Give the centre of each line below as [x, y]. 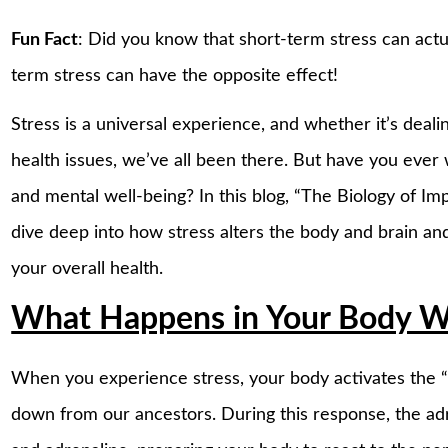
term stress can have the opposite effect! [175, 75]
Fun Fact [45, 39]
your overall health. [87, 269]
